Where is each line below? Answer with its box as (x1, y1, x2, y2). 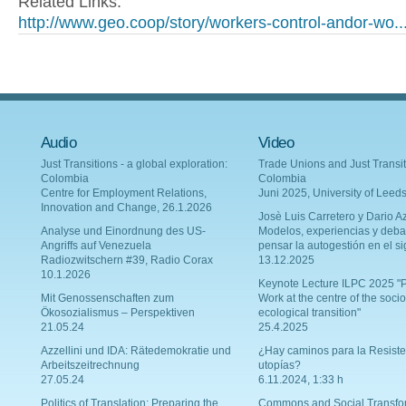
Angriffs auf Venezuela (41, 240, 151, 251)
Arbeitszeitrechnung (41, 360, 140, 371)
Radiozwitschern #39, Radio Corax (41, 255, 213, 266)
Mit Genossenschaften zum (41, 293, 174, 304)
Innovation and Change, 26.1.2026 (41, 202, 212, 213)
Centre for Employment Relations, (41, 188, 207, 198)
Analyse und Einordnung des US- (41, 226, 206, 237)
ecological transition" (258, 307, 361, 318)
